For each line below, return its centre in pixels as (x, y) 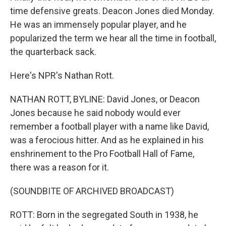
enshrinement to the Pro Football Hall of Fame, (102, 154)
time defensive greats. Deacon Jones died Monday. (112, 11)
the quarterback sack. (53, 52)
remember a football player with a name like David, (109, 126)
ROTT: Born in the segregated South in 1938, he (104, 215)
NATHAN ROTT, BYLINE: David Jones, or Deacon (105, 99)
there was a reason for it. (60, 167)
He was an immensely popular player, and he (98, 24)
